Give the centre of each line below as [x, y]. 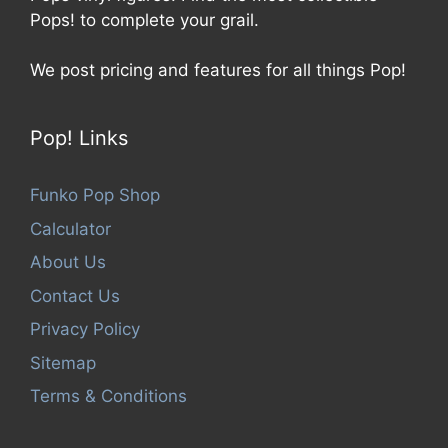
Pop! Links [79, 138]
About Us [68, 262]
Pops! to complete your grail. [144, 19]
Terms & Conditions [108, 396]
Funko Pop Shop [95, 195]
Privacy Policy [85, 329]
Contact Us [75, 295]
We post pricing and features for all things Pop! [218, 70]
